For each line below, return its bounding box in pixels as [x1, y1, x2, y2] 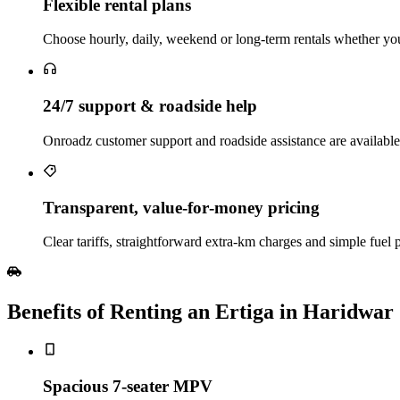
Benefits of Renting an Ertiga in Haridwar [7, 300, 394, 324]
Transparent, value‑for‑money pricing [43, 197, 320, 217]
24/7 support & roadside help [43, 96, 257, 116]
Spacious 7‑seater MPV [43, 376, 212, 396]
